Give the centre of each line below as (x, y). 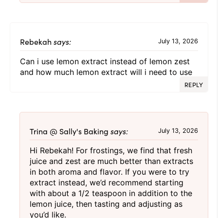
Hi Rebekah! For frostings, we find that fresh (111, 150)
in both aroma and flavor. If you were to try (109, 172)
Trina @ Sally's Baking (69, 131)
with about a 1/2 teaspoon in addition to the (111, 193)
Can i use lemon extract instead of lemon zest (105, 61)
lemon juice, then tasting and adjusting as (106, 204)
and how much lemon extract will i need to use (106, 72)
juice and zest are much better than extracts (111, 161)
